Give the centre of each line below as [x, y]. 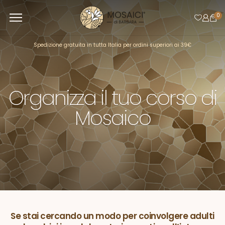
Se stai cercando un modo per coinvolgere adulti [113, 216]
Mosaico [113, 118]
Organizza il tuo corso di [113, 98]
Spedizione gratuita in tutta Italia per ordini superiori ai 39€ [113, 45]
